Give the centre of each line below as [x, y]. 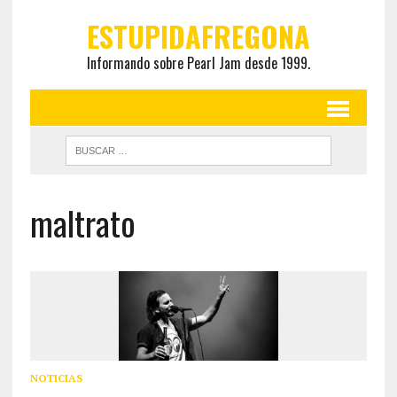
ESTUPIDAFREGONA [198, 36]
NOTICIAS [56, 378]
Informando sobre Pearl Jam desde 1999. [198, 63]
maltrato [82, 222]
